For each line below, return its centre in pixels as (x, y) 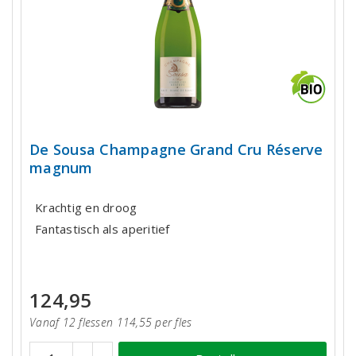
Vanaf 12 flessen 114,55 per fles (111, 323)
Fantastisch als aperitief (103, 228)
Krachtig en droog (86, 207)
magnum (61, 168)
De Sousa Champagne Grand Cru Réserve (176, 150)
